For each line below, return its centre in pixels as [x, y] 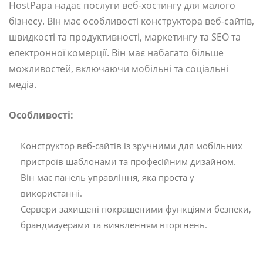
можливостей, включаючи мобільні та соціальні [119, 68]
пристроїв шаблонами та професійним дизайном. [128, 161]
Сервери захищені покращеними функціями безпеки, [136, 209]
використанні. [51, 193]
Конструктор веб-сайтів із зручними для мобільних [131, 145]
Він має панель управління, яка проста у [107, 177]
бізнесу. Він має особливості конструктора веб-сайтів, [131, 21]
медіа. [23, 84]
